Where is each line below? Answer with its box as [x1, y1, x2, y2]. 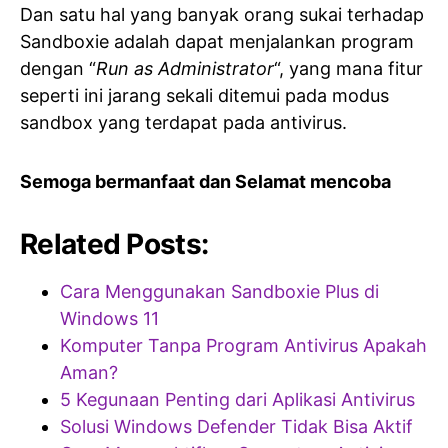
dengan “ [20, 57, 96, 79]
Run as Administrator [96, 57, 274, 79]
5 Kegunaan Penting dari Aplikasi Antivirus [60, 388, 415, 410]
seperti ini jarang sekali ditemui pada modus [20, 84, 389, 106]
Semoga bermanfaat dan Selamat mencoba [20, 170, 391, 192]
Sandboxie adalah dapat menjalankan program [20, 30, 414, 52]
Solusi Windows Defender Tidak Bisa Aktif [60, 415, 413, 437]
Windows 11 [60, 307, 159, 329]
